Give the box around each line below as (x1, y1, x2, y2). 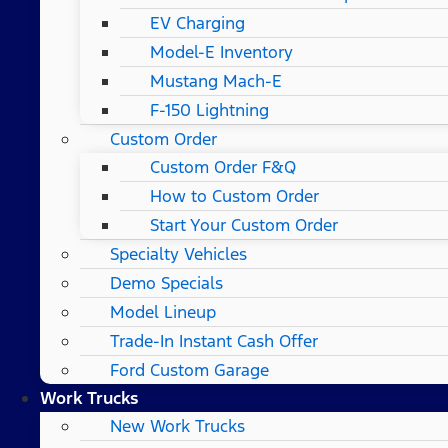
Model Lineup (110, 300, 216, 323)
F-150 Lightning (150, 98, 269, 121)
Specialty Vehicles (110, 242, 247, 265)
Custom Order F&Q (150, 155, 296, 178)
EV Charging (150, 11, 245, 34)
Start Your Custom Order (150, 213, 338, 236)
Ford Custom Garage (110, 358, 269, 381)
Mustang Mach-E (150, 69, 282, 92)
